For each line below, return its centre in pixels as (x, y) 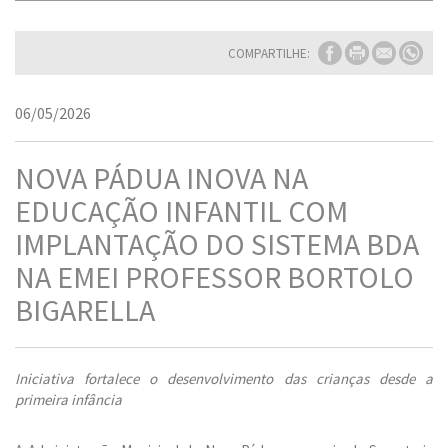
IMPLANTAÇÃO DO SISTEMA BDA (217, 244)
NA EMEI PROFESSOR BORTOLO (214, 277)
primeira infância (68, 399)
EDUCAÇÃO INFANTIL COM (181, 211)
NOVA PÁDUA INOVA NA (161, 178)
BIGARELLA (85, 310)
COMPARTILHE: (269, 53)
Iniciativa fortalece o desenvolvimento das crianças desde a (224, 378)
